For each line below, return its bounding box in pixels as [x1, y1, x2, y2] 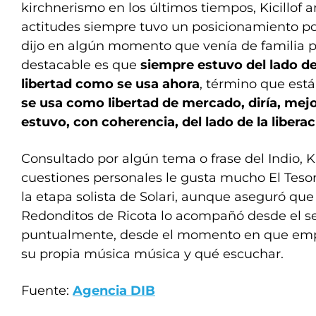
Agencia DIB [73, 283, 155, 299]
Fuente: [21, 283, 73, 299]
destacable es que [21, 57, 140, 73]
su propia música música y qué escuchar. [21, 246, 284, 262]
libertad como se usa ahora [21, 76, 200, 92]
